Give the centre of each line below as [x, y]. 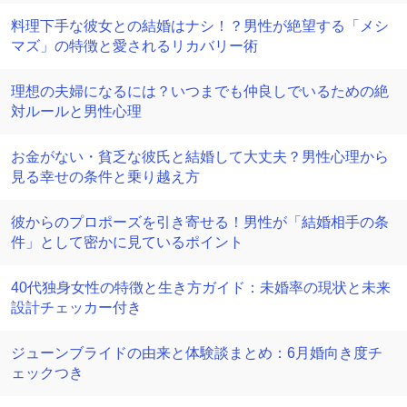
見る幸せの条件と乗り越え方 [105, 177]
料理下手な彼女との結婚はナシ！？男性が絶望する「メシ [200, 26]
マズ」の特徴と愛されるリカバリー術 [134, 46]
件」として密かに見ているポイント [127, 242]
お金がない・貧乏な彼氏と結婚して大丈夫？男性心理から [200, 157]
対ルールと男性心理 [76, 111]
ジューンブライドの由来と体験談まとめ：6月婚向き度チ [197, 353]
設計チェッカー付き [76, 308]
